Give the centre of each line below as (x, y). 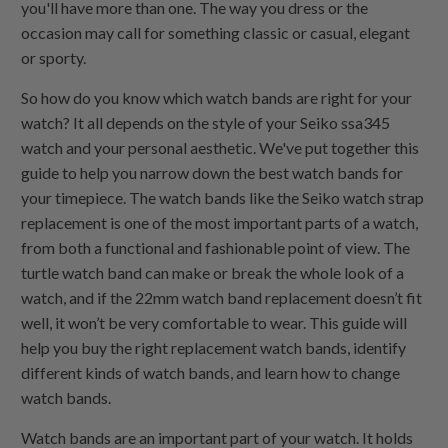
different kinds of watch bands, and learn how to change (211, 372)
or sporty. (54, 57)
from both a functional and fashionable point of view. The (216, 247)
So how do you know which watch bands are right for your (217, 97)
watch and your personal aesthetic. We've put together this (220, 147)
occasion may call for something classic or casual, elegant (216, 32)
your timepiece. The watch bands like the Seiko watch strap (223, 197)
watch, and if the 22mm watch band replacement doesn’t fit (222, 297)
